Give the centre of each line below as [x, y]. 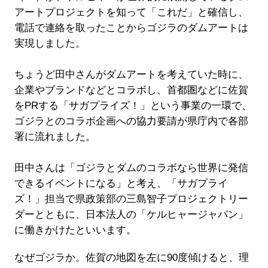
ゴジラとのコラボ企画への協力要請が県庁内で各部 [131, 121]
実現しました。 [50, 44]
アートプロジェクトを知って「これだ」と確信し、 [131, 13]
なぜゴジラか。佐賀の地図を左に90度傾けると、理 [131, 258]
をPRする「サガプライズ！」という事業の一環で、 [133, 106]
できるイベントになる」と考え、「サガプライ [121, 184]
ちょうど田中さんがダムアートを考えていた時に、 [131, 75]
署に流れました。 [55, 137]
